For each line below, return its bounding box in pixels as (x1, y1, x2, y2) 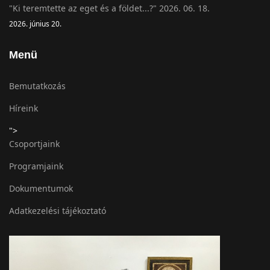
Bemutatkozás (9, 80, 66, 92)
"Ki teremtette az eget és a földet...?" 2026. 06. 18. (9, 2, 210, 14)
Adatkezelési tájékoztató (9, 204, 106, 216)
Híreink (9, 102, 38, 114)
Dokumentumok (9, 182, 73, 194)
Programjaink (9, 160, 63, 172)
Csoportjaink (9, 137, 60, 149)
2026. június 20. (9, 18, 61, 28)
